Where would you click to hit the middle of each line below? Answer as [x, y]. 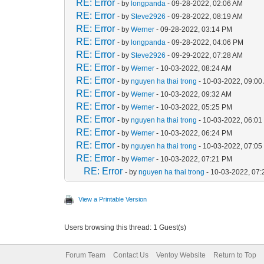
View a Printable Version [113, 199]
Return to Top [235, 255]
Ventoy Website [181, 255]
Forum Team [85, 255]
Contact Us [131, 255]
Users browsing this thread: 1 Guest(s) [126, 227]
